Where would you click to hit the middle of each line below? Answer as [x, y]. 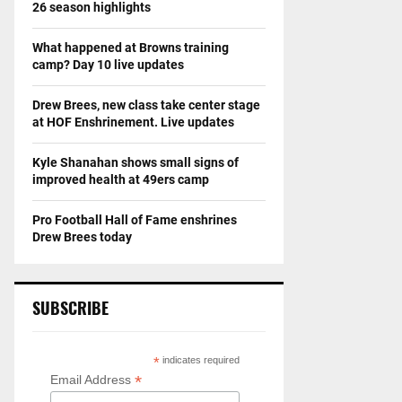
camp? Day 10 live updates [108, 64]
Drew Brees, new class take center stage [146, 105]
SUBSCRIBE [70, 307]
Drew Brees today [82, 236]
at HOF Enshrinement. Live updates [133, 122]
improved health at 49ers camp [121, 179]
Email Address [92, 379]
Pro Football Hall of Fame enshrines [135, 219]
